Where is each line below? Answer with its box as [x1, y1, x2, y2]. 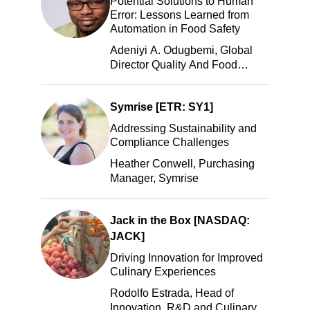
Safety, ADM [110, 73, 171, 86]
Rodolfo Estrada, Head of [110, 287, 234, 300]
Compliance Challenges [110, 136, 229, 149]
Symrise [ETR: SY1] [110, 101, 213, 113]
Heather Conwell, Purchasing [110, 158, 255, 170]
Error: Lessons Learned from [110, 9, 249, 21]
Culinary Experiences [110, 266, 216, 278]
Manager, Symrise [110, 172, 199, 185]
